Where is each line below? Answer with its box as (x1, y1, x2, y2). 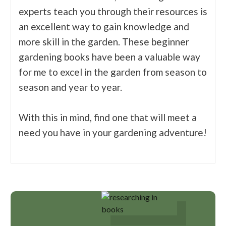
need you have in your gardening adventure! (19, 127, 207, 139)
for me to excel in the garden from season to (19, 66, 207, 78)
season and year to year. (19, 81, 124, 93)
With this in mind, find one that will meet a (19, 111, 197, 124)
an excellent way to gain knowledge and (19, 21, 189, 33)
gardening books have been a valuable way (19, 51, 200, 63)
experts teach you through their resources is (19, 6, 207, 18)
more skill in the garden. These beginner (19, 36, 189, 48)
